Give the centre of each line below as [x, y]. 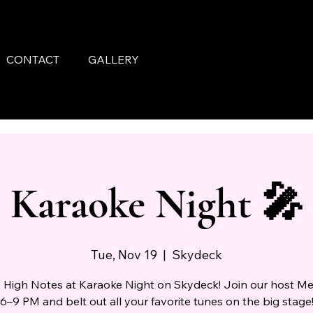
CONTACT [33, 60]
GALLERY [114, 60]
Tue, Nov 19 [124, 254]
